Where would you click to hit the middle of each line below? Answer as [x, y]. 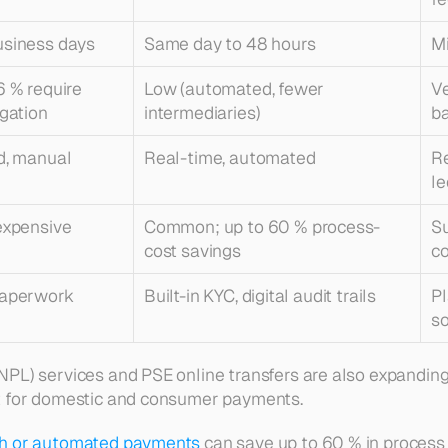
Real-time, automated [230, 157]
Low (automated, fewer [234, 88]
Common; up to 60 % [228, 226]
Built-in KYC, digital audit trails [260, 295]
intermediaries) [202, 112]
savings [209, 250]
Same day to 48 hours [230, 43]
